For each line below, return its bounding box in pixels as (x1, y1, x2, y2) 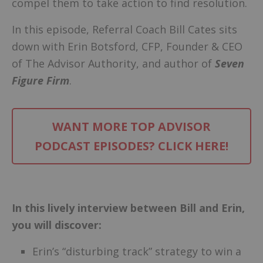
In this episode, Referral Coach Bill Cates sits (12, 22, 237, 37)
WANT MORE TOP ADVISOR (52, 118, 211, 134)
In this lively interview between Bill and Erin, (12, 200, 245, 215)
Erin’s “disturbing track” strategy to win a (32, 244, 241, 259)
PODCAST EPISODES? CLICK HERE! (35, 137, 228, 154)
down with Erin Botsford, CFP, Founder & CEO (12, 39, 242, 54)
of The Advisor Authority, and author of (12, 56, 215, 71)
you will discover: (12, 217, 102, 232)
